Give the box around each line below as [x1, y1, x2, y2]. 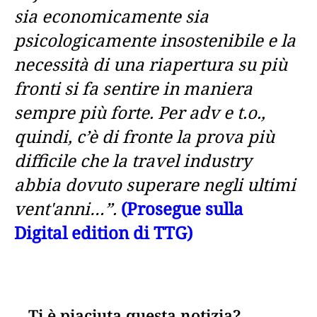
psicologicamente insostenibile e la [14, 28, 296, 52]
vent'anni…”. [14, 197, 117, 220]
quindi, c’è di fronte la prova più [14, 125, 275, 148]
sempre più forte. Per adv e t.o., [14, 100, 265, 124]
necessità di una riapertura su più [14, 52, 287, 76]
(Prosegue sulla [121, 197, 243, 220]
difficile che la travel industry [14, 149, 252, 172]
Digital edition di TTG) [14, 221, 192, 244]
